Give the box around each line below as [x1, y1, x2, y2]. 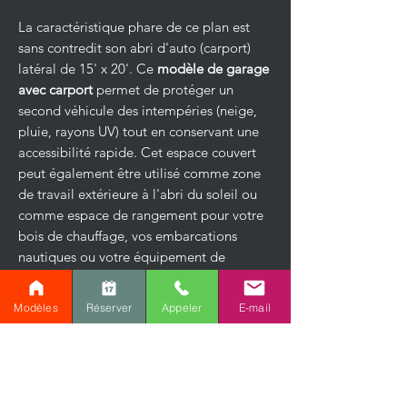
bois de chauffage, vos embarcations [18, 227, 237, 244]
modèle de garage [157, 60, 269, 77]
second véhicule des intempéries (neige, [18, 102, 257, 119]
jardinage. [18, 269, 79, 286]
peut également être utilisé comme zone [18, 164, 261, 182]
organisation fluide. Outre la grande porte [18, 373, 271, 391]
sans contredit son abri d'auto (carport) [18, 39, 251, 56]
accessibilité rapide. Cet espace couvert [18, 144, 256, 161]
